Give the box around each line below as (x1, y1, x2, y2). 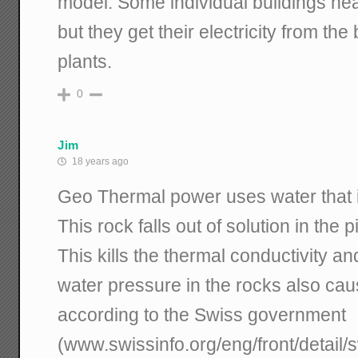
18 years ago (70, 156, 129, 168)
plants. (58, 51, 113, 73)
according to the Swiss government (58, 304, 347, 326)
